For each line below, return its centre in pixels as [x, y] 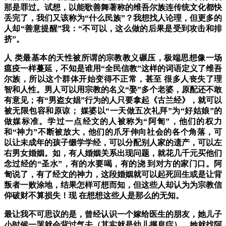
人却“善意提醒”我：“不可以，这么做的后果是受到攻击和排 [113, 29]
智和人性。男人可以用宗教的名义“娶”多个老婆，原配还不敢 [113, 90]
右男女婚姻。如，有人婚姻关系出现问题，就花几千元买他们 [113, 153]
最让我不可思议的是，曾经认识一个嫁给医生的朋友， [101, 214]
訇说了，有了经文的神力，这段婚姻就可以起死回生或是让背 [113, 175]
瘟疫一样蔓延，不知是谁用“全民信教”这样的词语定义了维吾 [113, 69]
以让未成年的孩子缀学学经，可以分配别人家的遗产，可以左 [113, 143]
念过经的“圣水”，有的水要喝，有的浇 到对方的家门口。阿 [113, 164]
